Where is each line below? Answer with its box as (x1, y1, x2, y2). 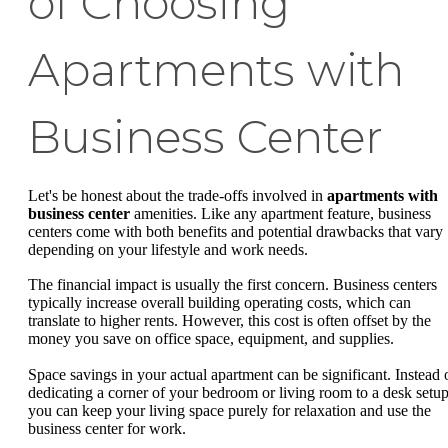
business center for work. (28, 419, 186, 437)
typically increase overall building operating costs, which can (28, 294, 411, 312)
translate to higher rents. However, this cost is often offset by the (28, 312, 431, 330)
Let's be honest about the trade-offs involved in (28, 186, 327, 204)
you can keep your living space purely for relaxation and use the (28, 401, 431, 419)
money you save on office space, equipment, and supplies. (28, 330, 394, 348)
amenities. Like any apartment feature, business (130, 204, 431, 222)
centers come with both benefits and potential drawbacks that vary (28, 222, 443, 240)
